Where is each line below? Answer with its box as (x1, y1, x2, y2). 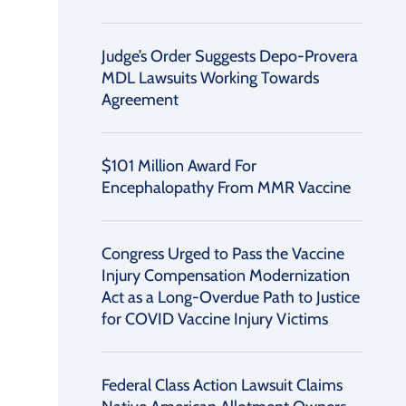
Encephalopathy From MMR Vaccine (101, 178, 351, 198)
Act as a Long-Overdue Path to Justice (101, 287, 360, 307)
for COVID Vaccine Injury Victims (101, 309, 328, 329)
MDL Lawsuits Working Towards (101, 68, 319, 88)
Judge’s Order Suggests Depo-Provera (101, 46, 358, 66)
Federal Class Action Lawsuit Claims (101, 375, 343, 395)
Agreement (101, 90, 179, 110)
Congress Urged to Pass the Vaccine (101, 244, 344, 264)
